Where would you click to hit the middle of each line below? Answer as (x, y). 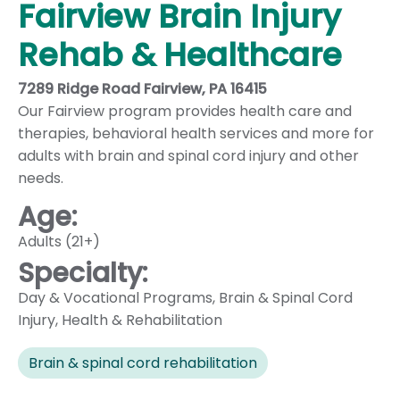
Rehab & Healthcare (180, 54)
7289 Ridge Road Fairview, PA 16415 (142, 88)
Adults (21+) (59, 241)
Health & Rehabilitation (142, 320)
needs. (41, 178)
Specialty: (83, 273)
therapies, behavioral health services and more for (196, 133)
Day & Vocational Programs (115, 297)
